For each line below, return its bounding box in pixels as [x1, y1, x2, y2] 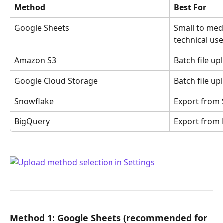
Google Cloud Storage [14, 75, 98, 87]
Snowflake [14, 96, 54, 107]
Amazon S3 [14, 55, 56, 66]
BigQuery [14, 116, 50, 127]
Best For [174, 2, 206, 13]
